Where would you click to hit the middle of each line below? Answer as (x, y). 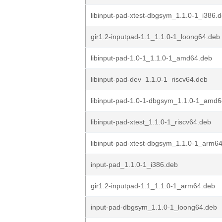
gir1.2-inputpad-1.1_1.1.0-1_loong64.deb (155, 37)
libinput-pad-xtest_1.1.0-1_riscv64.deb (151, 122)
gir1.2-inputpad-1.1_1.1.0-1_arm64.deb (153, 186)
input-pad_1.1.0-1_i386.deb (134, 165)
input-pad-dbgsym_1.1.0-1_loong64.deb (154, 207)
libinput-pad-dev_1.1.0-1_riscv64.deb (149, 79)
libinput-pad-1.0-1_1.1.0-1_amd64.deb (151, 58)
